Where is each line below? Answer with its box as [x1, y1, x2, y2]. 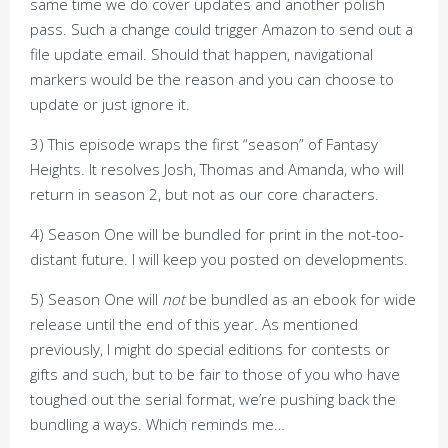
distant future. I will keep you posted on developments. [30, 249, 408, 269]
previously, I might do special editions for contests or [30, 339, 390, 359]
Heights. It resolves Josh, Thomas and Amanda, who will [30, 159, 404, 179]
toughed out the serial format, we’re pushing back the [30, 389, 396, 409]
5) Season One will [30, 289, 162, 309]
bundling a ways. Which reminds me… [30, 414, 285, 434]
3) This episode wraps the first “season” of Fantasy [30, 134, 378, 154]
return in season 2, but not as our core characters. [30, 184, 379, 204]
